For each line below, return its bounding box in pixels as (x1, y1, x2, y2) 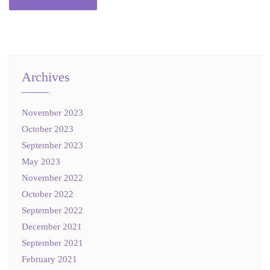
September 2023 (22, 140, 83, 150)
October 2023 (22, 124, 74, 134)
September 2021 (22, 237, 83, 248)
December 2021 (22, 221, 82, 231)
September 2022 (22, 205, 83, 215)
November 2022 (22, 172, 83, 183)
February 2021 (22, 254, 77, 264)
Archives (22, 69, 70, 84)
